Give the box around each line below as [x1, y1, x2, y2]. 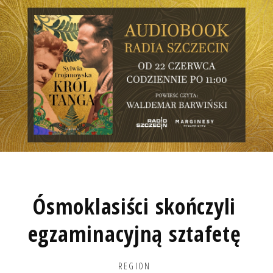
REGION [118, 259, 151, 272]
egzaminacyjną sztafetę [27, 218, 241, 249]
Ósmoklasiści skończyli [33, 191, 236, 221]
